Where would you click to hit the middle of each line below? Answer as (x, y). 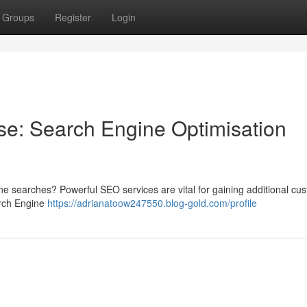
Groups (18, 17)
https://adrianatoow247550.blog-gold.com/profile (152, 203)
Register (73, 17)
